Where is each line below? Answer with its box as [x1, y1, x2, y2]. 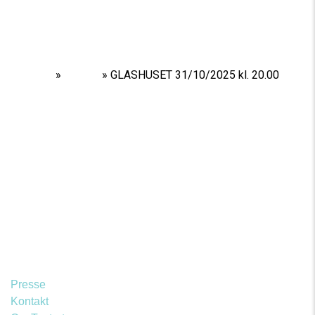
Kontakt [11, 295, 49, 307]
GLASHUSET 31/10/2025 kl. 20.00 [110, 67, 279, 82]
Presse [11, 278, 46, 290]
